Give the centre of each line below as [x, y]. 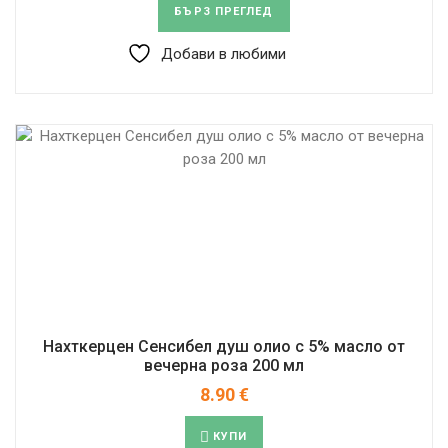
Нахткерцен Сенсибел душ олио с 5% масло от [224, 346]
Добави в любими [223, 53]
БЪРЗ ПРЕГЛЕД [224, 11]
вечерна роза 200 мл [224, 365]
